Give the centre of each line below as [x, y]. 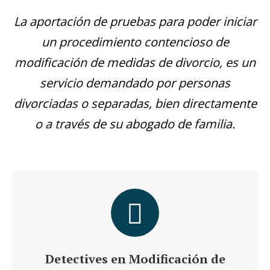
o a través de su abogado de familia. [135, 124]
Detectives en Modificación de [135, 259]
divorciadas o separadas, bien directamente [135, 103]
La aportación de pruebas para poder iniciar [135, 21]
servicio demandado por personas [135, 83]
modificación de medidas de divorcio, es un [135, 62]
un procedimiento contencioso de [135, 42]
